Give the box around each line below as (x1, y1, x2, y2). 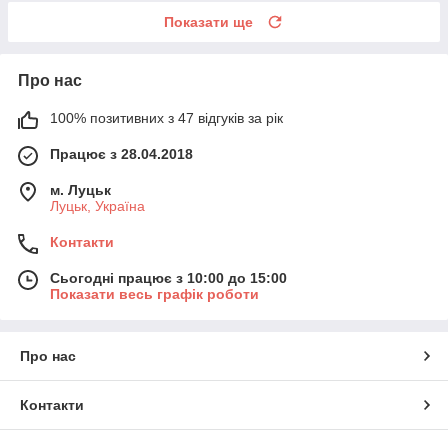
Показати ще (164, 13, 253, 30)
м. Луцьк (50, 181, 111, 198)
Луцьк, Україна (50, 197, 145, 214)
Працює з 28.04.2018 (50, 145, 193, 162)
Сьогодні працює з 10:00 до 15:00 (50, 269, 287, 286)
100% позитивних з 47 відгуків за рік (50, 109, 283, 126)
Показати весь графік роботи (50, 285, 259, 302)
